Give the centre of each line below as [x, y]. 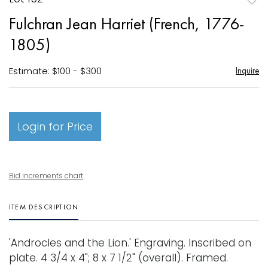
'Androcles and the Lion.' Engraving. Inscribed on [130, 243]
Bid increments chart [46, 175]
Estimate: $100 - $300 [55, 71]
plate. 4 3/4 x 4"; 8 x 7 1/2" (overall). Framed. [118, 258]
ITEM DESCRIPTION [44, 207]
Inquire [247, 70]
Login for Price [55, 126]
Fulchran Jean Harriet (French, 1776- [127, 23]
